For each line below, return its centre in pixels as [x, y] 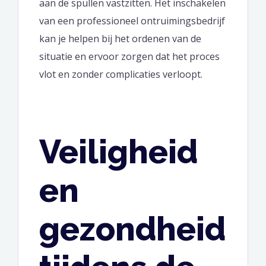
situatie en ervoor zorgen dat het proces [129, 57]
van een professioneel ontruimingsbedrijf [132, 21]
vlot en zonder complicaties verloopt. [121, 75]
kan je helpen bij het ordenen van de [120, 39]
